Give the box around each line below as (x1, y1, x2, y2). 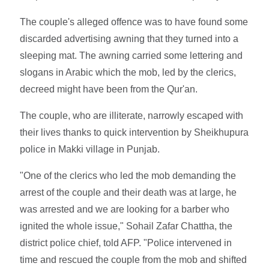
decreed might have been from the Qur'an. (20, 83, 198, 94)
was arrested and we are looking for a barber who (20, 204, 230, 214)
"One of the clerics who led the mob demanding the (20, 170, 237, 181)
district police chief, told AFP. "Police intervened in (20, 237, 232, 248)
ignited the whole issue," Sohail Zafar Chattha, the (20, 220, 233, 231)
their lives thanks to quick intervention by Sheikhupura (20, 127, 249, 138)
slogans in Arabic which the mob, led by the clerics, (20, 67, 237, 77)
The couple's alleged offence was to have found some (20, 16, 249, 27)
